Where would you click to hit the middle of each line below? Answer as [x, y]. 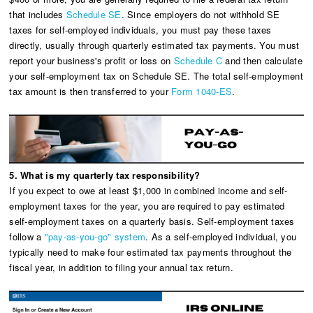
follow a [27, 237]
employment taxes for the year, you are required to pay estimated [147, 206]
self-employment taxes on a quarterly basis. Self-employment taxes [152, 221]
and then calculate [262, 60]
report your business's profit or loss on [92, 60]
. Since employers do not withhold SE [201, 14]
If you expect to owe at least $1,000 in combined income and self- [148, 191]
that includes [38, 14]
